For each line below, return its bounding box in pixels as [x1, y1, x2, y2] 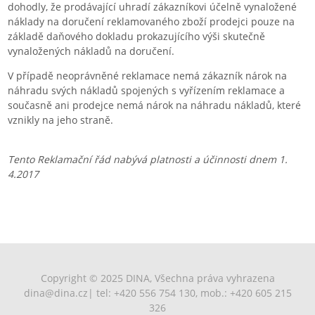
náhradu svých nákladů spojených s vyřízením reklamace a [8, 83, 285, 97]
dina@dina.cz [23, 285, 88, 300]
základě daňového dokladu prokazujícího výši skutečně [8, 29, 266, 43]
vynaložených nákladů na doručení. [8, 44, 175, 58]
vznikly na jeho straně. [8, 112, 114, 127]
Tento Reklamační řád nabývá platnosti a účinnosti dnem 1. [8, 152, 288, 166]
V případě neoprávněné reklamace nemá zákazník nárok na [8, 68, 288, 82]
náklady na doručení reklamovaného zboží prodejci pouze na [8, 14, 295, 28]
